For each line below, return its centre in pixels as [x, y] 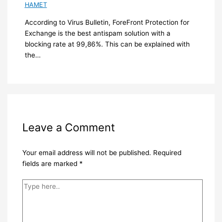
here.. [31, 195]
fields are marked [51, 164]
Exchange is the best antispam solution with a [97, 33]
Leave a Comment [68, 128]
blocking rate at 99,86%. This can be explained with [107, 44]
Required [167, 153]
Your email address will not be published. [86, 153]
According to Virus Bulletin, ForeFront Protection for [107, 22]
